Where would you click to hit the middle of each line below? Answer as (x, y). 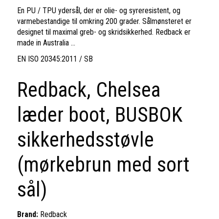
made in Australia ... (46, 43)
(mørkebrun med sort (103, 164)
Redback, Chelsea (89, 89)
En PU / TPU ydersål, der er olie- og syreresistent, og (99, 10)
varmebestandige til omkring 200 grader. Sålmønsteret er (104, 21)
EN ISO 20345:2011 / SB (55, 59)
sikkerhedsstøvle (86, 139)
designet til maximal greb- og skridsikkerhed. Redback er (104, 32)
